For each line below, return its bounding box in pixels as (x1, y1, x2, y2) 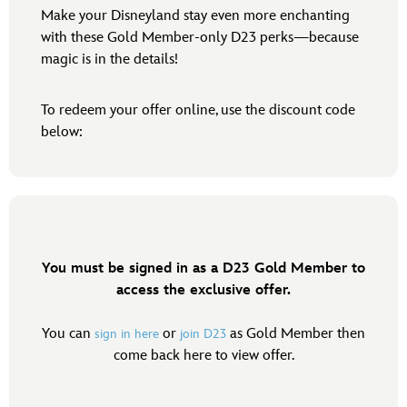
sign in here (94, 326, 159, 342)
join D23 (180, 326, 226, 342)
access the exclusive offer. (116, 282, 291, 300)
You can (42, 325, 94, 343)
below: (41, 124, 83, 142)
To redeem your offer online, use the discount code (41, 102, 355, 120)
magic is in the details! (41, 51, 178, 69)
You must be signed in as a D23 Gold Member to (42, 260, 365, 278)
